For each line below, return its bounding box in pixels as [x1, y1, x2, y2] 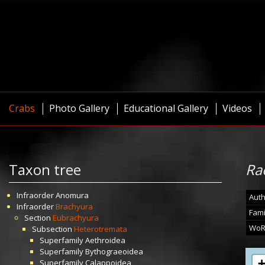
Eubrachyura [53, 212, 99, 223]
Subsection [32, 224, 74, 234]
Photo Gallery [49, 102, 109, 115]
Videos [222, 102, 252, 115]
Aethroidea [85, 235, 125, 245]
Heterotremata [74, 224, 127, 234]
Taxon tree [9, 160, 81, 179]
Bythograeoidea [85, 246, 143, 257]
